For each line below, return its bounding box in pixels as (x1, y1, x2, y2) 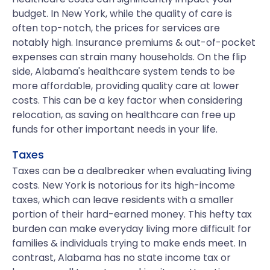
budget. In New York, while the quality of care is (12, 7, 232, 20)
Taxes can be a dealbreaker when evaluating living (12, 164, 251, 178)
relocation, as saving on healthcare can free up (12, 108, 236, 122)
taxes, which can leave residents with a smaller (12, 193, 234, 207)
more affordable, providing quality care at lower (12, 79, 239, 93)
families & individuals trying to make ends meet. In (12, 236, 246, 250)
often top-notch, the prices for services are (12, 21, 220, 35)
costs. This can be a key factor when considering (12, 93, 242, 107)
